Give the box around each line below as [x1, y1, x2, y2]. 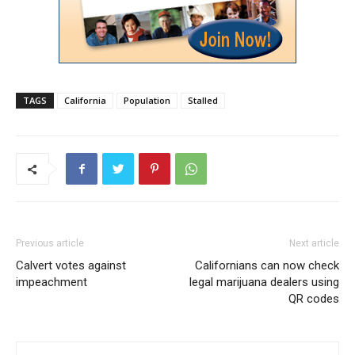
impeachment [16, 275, 87, 290]
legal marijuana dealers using [189, 275, 339, 290]
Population [124, 94, 170, 107]
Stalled [188, 94, 218, 107]
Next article [289, 238, 339, 250]
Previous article [16, 238, 84, 250]
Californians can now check [195, 258, 339, 273]
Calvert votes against [16, 258, 126, 273]
